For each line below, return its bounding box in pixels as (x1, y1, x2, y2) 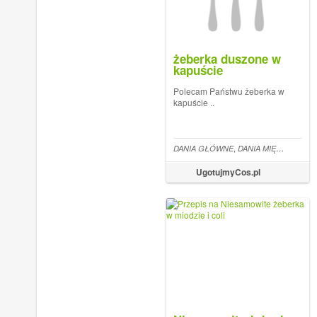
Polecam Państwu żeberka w (173, 85, 284, 97)
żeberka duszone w (173, 50, 281, 67)
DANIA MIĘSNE (237, 143, 276, 154)
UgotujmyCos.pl (195, 166, 260, 178)
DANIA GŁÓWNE (173, 143, 234, 154)
